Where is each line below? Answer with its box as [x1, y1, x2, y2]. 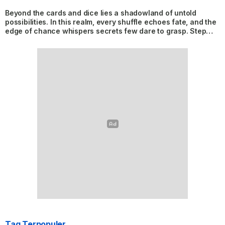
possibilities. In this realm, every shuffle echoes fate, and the [5, 17, 216, 26]
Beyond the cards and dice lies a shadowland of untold [5, 8, 196, 17]
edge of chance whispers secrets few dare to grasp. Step [5, 26, 206, 35]
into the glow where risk [5, 35, 88, 44]
